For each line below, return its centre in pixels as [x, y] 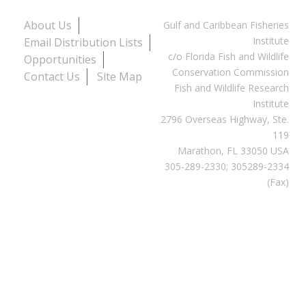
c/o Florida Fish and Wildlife [228, 56]
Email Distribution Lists [83, 42]
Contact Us [52, 76]
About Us [48, 25]
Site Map [120, 76]
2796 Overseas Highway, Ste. [224, 119]
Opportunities [60, 59]
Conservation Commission [230, 72]
